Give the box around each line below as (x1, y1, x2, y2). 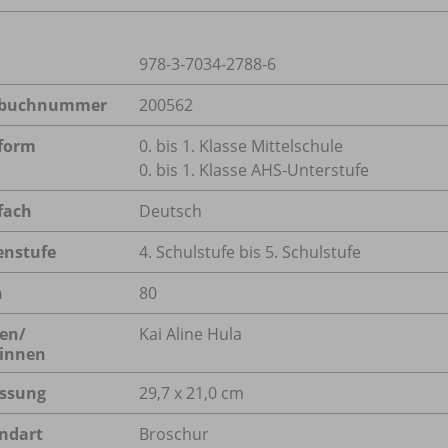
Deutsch (139, 199, 202, 222)
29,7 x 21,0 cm (139, 381, 244, 404)
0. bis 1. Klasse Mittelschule (139, 134, 343, 157)
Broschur (139, 422, 209, 445)
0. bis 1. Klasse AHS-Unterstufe (139, 158, 369, 181)
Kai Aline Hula (139, 322, 242, 345)
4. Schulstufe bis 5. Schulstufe (139, 240, 361, 263)
